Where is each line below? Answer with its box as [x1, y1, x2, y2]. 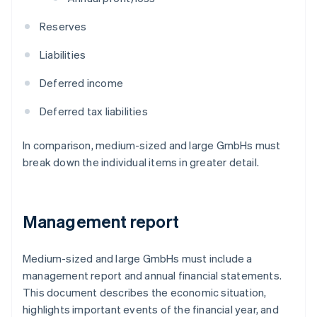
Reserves [40, 19, 87, 34]
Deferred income [40, 76, 123, 91]
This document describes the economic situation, [23, 285, 267, 300]
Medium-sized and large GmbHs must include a [23, 251, 253, 266]
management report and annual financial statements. [23, 268, 282, 283]
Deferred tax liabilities [40, 104, 148, 119]
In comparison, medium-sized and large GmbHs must [23, 138, 281, 153]
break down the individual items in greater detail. [23, 155, 260, 170]
